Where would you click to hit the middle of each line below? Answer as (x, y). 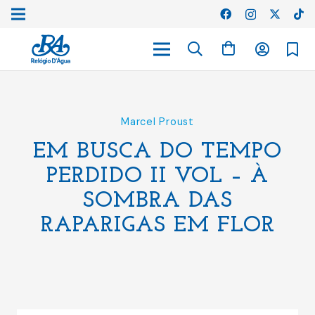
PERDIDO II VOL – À (157, 176)
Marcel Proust (157, 122)
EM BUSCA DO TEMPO (157, 152)
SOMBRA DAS (157, 201)
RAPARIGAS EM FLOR (157, 226)
